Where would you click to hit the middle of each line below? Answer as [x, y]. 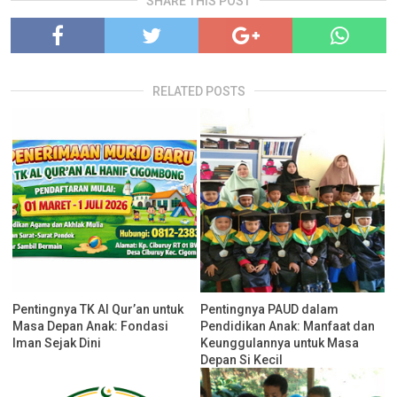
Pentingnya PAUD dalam [270, 309]
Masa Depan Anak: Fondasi [91, 326]
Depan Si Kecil [242, 359]
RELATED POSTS [198, 91]
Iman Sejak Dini [57, 343]
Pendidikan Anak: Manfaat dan [288, 326]
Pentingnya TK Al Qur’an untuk [98, 309]
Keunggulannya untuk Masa [280, 343]
